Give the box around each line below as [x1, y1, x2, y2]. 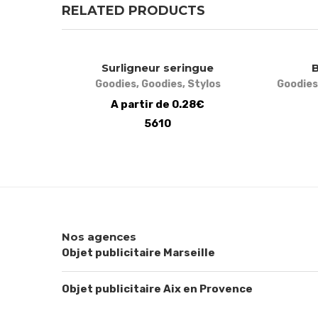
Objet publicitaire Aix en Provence [62, 282, 253, 295]
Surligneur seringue [102, 60, 214, 75]
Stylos [187, 77, 221, 90]
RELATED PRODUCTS [62, 2, 205, 18]
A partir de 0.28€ [111, 97, 204, 111]
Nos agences [62, 229, 136, 243]
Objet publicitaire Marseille [62, 246, 215, 259]
